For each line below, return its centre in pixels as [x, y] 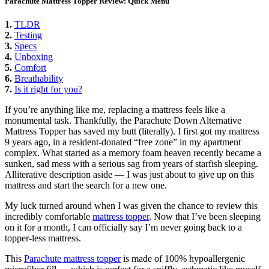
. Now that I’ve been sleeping [205, 217]
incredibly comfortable [49, 217]
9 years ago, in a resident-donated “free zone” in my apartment [123, 142]
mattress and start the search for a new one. [86, 186]
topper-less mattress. [43, 238]
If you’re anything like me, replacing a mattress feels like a [115, 110]
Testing [28, 35]
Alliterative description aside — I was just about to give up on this [129, 175]
